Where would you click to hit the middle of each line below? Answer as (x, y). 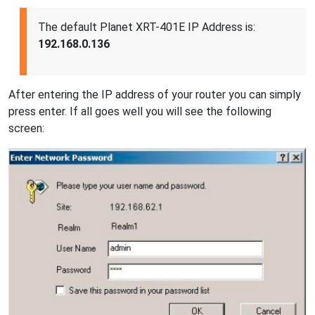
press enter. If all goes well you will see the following (140, 111)
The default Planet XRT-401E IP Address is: (147, 27)
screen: (26, 128)
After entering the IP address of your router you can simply (155, 94)
